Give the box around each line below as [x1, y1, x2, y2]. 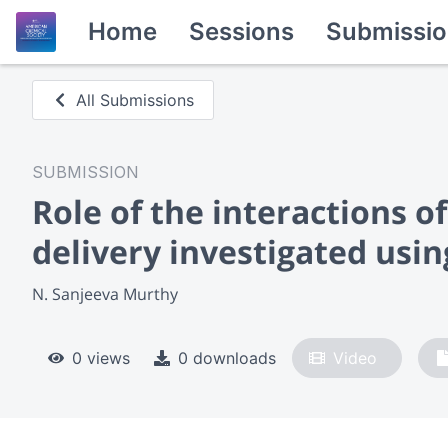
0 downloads [178, 347, 276, 368]
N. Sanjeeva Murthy [32, 282, 178, 305]
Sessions [189, 17, 294, 46]
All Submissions [76, 90, 195, 110]
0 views [72, 347, 130, 368]
